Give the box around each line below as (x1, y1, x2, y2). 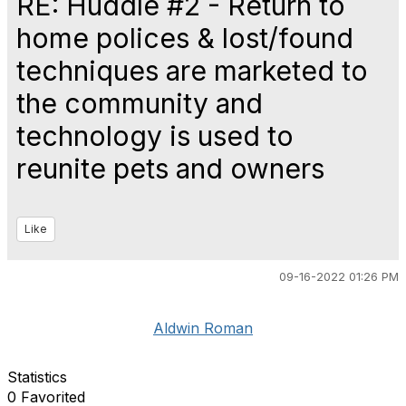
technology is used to (16, 120, 294, 152)
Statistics (7, 368, 67, 386)
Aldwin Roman (153, 319, 253, 337)
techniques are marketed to (16, 54, 368, 87)
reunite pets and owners (16, 152, 324, 185)
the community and (16, 87, 263, 120)
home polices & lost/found (16, 22, 353, 54)
